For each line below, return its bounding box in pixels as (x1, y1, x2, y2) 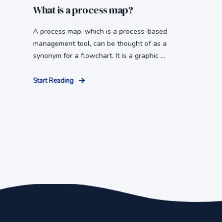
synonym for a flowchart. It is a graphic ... (33, 51, 166, 61)
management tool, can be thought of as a (33, 39, 167, 49)
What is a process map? (33, 3, 133, 17)
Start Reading (33, 76, 74, 86)
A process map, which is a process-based (33, 27, 167, 37)
